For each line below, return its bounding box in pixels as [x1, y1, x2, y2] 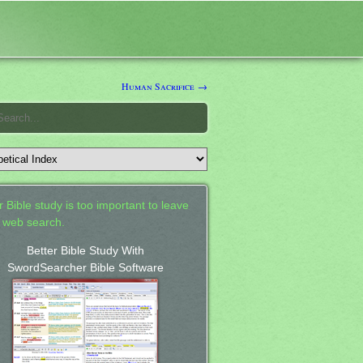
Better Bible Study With [26, 244, 144, 257]
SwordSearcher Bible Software [6, 261, 164, 274]
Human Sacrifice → [122, 79, 207, 92]
